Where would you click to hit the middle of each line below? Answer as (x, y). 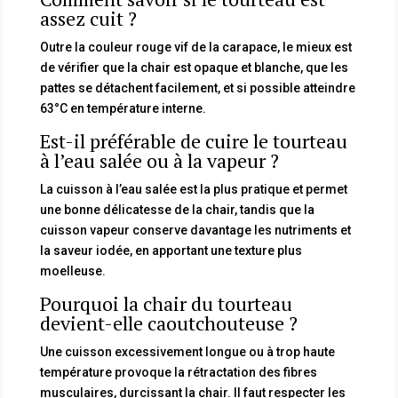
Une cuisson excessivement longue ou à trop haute (187, 352)
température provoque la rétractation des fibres (178, 373)
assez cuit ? (88, 19)
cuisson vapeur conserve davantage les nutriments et (195, 231)
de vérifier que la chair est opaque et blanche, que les (194, 68)
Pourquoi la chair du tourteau (166, 304)
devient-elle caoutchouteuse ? (168, 323)
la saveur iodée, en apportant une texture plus (171, 251)
